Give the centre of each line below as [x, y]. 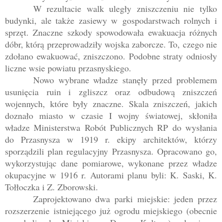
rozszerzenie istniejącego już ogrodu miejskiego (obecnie [111, 211]
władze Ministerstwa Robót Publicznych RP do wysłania [111, 128]
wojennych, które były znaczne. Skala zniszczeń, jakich [111, 104]
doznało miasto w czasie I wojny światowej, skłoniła [111, 116]
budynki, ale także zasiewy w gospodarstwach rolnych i [111, 21]
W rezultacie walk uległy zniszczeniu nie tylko [125, 9]
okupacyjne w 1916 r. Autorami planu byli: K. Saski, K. [111, 175]
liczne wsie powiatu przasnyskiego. [68, 68]
